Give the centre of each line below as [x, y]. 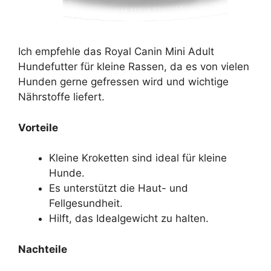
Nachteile [43, 249]
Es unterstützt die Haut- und [119, 188]
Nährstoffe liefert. [61, 97]
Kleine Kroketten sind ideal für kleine [138, 158]
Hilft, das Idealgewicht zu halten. [129, 219]
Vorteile [38, 127]
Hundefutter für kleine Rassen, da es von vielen [134, 67]
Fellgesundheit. [86, 204]
